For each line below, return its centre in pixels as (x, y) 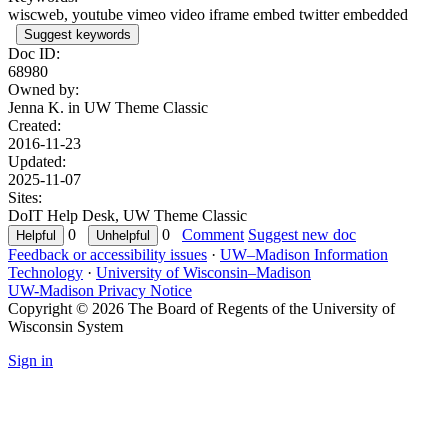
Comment (213, 234)
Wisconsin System (65, 326)
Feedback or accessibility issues (107, 254)
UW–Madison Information (304, 254)
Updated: (37, 161)
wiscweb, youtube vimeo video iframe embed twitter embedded (208, 14)
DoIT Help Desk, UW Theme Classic (127, 215)
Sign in (30, 360)
